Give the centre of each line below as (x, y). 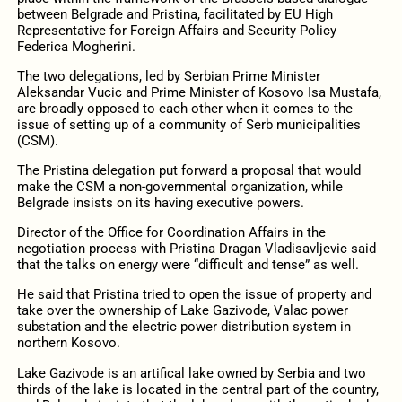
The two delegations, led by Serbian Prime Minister (168, 76)
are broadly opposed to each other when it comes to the (184, 108)
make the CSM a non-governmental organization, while (179, 186)
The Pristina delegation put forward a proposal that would (188, 170)
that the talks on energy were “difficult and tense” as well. (188, 265)
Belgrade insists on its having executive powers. (160, 202)
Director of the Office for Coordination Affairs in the (171, 233)
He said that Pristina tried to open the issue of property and (194, 295)
